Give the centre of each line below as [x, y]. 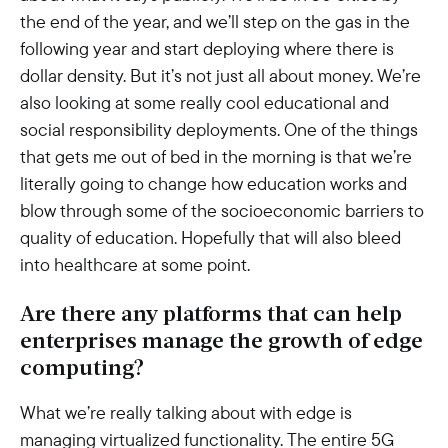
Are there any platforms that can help [211, 315]
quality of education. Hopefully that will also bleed [210, 237]
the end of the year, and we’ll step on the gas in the [215, 21]
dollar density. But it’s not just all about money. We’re [220, 75]
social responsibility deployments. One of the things [219, 129]
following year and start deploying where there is [207, 48]
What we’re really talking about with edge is [186, 412]
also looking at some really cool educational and [204, 102]
